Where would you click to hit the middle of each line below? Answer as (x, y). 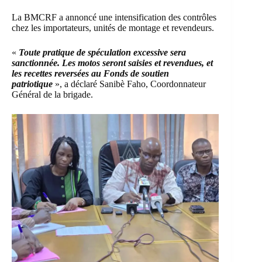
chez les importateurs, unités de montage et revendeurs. (113, 27)
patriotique (32, 84)
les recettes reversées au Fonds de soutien (90, 73)
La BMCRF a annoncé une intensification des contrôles (114, 17)
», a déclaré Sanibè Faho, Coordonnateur (129, 84)
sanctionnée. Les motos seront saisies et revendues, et (112, 63)
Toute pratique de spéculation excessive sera (102, 52)
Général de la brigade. (52, 94)
